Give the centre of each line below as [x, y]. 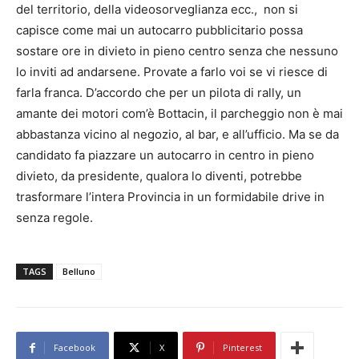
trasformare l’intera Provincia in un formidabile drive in [170, 197]
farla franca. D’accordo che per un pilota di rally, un [159, 93]
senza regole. [54, 218]
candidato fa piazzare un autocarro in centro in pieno [165, 155]
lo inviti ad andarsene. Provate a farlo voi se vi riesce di [172, 72]
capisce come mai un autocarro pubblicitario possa [159, 30]
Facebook [75, 348]
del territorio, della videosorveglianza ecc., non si [157, 10]
